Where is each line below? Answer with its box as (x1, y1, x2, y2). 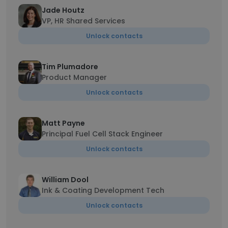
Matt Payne (42, 118, 85, 128)
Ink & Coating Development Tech (42, 185, 164, 195)
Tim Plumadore (42, 62, 98, 72)
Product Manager (42, 72, 107, 82)
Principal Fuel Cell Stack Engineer (42, 129, 163, 139)
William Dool (42, 175, 89, 185)
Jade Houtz (42, 5, 84, 15)
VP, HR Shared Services (42, 16, 125, 26)
